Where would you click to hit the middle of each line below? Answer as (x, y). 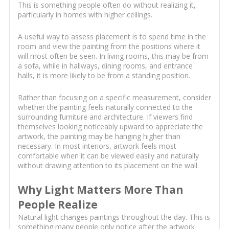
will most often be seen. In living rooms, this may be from (113, 56)
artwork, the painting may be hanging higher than (99, 136)
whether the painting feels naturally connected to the (105, 107)
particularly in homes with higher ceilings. (85, 15)
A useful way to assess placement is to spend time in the (112, 37)
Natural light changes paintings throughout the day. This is (114, 217)
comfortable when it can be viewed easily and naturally (108, 156)
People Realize (58, 205)
